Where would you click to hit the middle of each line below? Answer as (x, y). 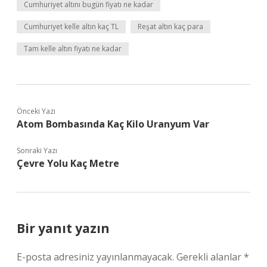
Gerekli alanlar (210, 257)
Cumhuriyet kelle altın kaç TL (71, 27)
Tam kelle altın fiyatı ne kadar (73, 49)
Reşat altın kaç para (170, 27)
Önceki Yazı (36, 111)
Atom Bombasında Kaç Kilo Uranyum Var (113, 124)
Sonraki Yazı (37, 150)
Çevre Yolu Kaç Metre (68, 163)
